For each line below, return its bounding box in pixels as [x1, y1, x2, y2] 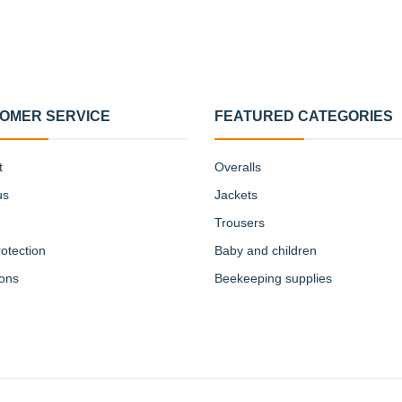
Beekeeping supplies [214, 271, 332, 285]
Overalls [214, 160, 261, 174]
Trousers [214, 215, 265, 230]
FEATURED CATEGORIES [214, 109, 393, 124]
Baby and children [214, 243, 317, 258]
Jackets [214, 188, 258, 202]
